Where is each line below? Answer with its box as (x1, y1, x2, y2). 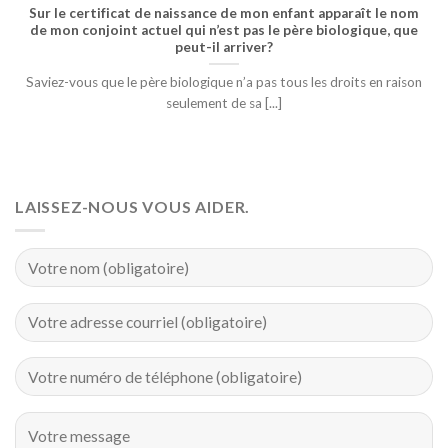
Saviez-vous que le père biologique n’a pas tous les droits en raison (26, 73, 422, 90)
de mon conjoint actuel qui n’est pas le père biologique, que (30, 21, 418, 38)
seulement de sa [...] (166, 94, 282, 111)
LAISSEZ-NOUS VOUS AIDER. (15, 196, 251, 216)
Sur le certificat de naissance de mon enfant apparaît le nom (29, 4, 419, 21)
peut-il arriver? (175, 38, 273, 55)
